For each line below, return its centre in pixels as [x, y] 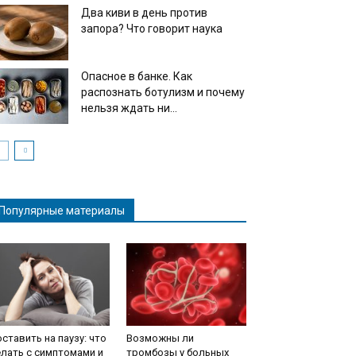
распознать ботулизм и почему [163, 92]
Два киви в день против [144, 12]
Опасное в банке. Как [137, 76]
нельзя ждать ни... [129, 108]
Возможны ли [160, 338]
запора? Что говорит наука [152, 28]
